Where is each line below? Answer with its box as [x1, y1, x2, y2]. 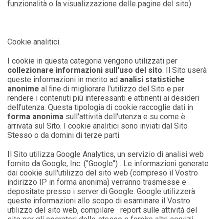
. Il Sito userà [162, 66, 207, 75]
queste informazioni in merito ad [7, 75, 120, 84]
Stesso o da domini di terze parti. [7, 131, 121, 140]
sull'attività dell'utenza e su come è [66, 112, 186, 121]
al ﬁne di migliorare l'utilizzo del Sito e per [41, 84, 185, 93]
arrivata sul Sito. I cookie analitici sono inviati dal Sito [7, 121, 188, 131]
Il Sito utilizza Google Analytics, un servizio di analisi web [7, 150, 204, 159]
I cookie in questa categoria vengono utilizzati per [7, 56, 178, 66]
